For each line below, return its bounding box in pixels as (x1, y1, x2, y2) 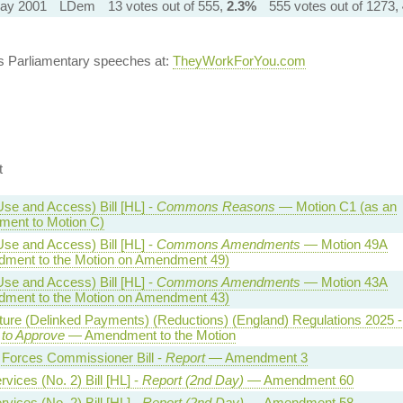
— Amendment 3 (204, 349, 308, 365)
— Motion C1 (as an (274, 198, 397, 214)
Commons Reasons (156, 198, 275, 214)
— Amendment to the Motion (64, 327, 236, 343)
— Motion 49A (300, 236, 388, 252)
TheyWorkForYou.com (172, 53, 306, 68)
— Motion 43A (300, 273, 388, 290)
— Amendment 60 (243, 372, 354, 388)
